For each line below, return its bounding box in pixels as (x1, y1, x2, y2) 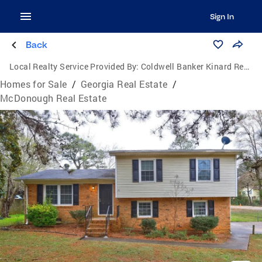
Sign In (209, 12, 234, 21)
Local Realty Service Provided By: (9, 61, 139, 72)
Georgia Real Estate (81, 78, 168, 90)
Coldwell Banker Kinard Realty (140, 61, 244, 72)
